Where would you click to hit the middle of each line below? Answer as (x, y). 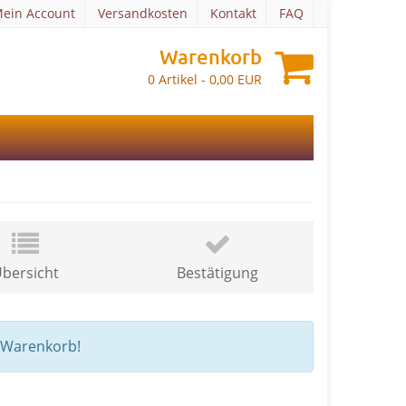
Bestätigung (218, 273)
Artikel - (183, 79)
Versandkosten (143, 13)
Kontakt (233, 13)
